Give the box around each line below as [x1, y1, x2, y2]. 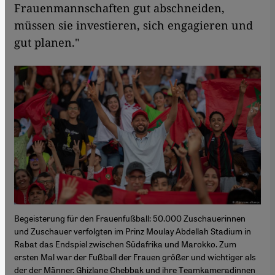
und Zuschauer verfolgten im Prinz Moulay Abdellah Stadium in [14, 225, 251, 237]
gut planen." [14, 34, 79, 50]
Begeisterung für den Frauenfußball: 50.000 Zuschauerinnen [14, 212, 246, 224]
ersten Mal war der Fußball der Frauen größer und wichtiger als [14, 251, 256, 263]
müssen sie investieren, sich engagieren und [14, 17, 253, 33]
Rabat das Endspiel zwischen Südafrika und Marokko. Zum [14, 238, 236, 250]
